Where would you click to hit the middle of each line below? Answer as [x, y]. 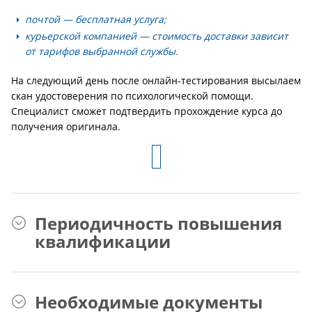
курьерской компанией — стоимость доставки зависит [157, 36]
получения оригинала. [66, 126]
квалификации [103, 241]
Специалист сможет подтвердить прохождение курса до [147, 111]
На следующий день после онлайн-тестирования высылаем [156, 80]
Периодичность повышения [158, 223]
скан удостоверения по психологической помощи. [132, 96]
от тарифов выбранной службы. [102, 51]
